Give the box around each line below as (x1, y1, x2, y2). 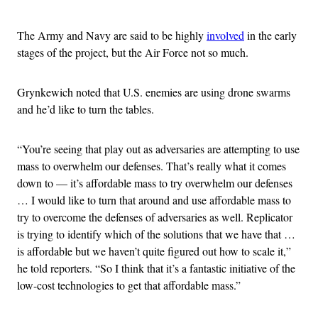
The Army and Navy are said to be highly (17, 27, 207, 43)
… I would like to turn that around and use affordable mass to (17, 192, 291, 207)
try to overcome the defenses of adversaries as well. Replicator (17, 209, 292, 224)
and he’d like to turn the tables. (17, 101, 154, 116)
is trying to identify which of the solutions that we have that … (17, 226, 295, 241)
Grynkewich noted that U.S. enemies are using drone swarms (17, 84, 290, 99)
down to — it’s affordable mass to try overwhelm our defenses (17, 175, 292, 190)
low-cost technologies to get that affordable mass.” (17, 277, 241, 292)
